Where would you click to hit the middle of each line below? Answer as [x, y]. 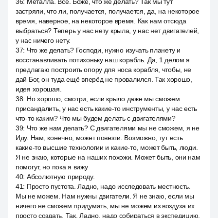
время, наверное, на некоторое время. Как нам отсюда [101, 21]
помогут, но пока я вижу [52, 167]
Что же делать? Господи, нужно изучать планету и [103, 50]
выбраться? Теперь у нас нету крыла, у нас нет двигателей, [108, 31]
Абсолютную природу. [61, 177]
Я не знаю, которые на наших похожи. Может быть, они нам [108, 157]
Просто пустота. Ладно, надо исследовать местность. [109, 186]
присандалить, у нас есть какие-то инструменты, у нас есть [107, 109]
